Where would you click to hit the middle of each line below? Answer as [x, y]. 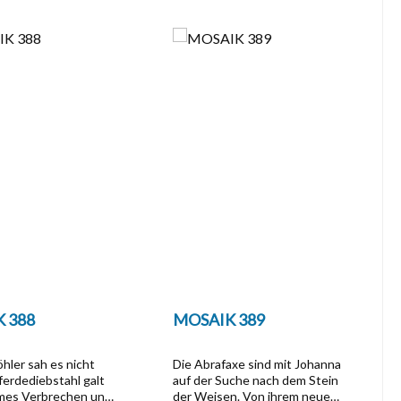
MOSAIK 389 [218, 320]
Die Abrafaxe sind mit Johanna [256, 364]
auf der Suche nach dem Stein [255, 380]
